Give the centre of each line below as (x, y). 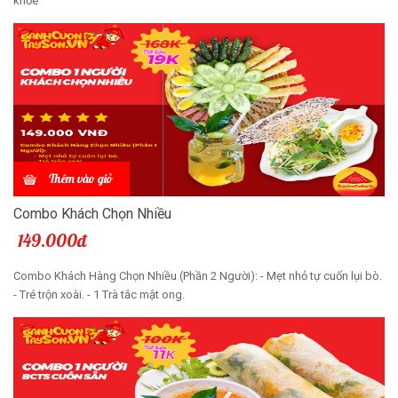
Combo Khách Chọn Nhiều (92, 213)
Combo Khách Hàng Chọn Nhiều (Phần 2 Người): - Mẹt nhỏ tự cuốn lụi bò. (198, 275)
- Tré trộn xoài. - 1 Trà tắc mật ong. (99, 294)
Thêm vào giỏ (80, 178)
